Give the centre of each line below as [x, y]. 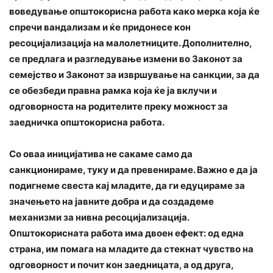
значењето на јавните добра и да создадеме [112, 201]
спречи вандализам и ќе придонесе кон [100, 27]
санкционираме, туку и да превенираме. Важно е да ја [133, 169]
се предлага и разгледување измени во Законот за [126, 58]
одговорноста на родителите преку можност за [119, 106]
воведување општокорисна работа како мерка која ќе [134, 11]
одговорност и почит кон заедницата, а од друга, [121, 264]
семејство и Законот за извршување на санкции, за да [134, 74]
